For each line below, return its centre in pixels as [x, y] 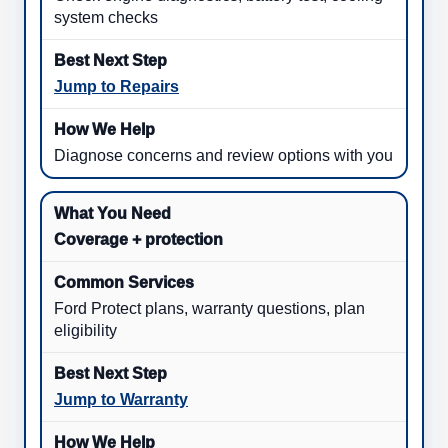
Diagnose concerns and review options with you [223, 156]
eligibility [85, 331]
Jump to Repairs [116, 87]
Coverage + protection [138, 240]
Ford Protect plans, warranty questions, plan [209, 309]
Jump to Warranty [121, 400]
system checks [106, 18]
